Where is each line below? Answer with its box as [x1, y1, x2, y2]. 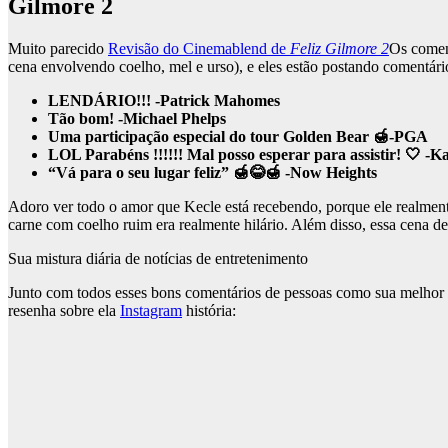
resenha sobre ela [8, 302, 120, 320]
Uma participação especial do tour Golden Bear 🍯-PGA [48, 128, 428, 146]
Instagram [120, 302, 182, 320]
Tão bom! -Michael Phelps [48, 110, 226, 128]
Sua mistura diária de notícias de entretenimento [8, 250, 308, 268]
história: [182, 302, 236, 320]
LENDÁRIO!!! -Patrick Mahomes [48, 92, 280, 110]
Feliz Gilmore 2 [290, 40, 389, 58]
